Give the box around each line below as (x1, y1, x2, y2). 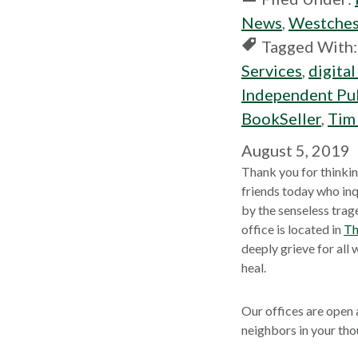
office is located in (241, 221, 344, 237)
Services (241, 61, 302, 80)
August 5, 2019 (241, 141, 350, 160)
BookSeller (241, 109, 321, 128)
